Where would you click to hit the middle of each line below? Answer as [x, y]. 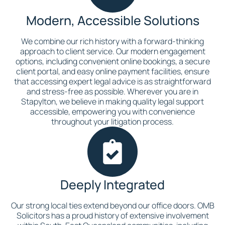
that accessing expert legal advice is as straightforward [113, 81]
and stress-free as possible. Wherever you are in [113, 91]
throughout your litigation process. [113, 122]
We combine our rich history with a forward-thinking [113, 41]
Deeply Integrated [113, 185]
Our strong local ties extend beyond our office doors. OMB [113, 205]
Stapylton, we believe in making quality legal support [113, 101]
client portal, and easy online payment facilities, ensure [113, 71]
